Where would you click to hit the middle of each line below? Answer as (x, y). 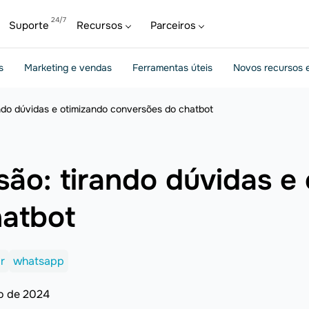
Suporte (29, 26)
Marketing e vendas (68, 68)
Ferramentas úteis (172, 68)
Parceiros (173, 26)
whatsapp (39, 261)
